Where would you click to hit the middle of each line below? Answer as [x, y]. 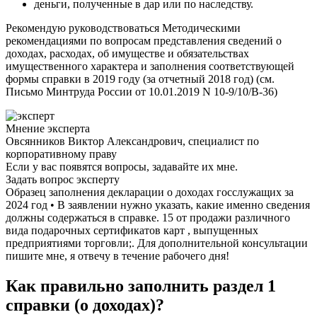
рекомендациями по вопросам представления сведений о [144, 41]
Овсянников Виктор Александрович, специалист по [132, 142]
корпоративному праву [61, 154]
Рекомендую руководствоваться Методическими [123, 28]
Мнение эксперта [48, 129]
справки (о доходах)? [85, 305]
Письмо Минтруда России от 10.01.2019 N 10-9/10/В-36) [142, 92]
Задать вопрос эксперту [63, 180]
